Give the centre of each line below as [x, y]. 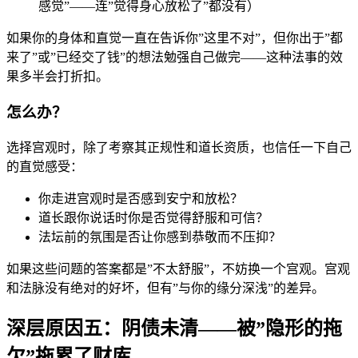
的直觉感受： [45, 166]
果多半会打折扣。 [58, 77]
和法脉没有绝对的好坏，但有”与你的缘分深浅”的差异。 [165, 288]
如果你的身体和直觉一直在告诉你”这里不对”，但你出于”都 [175, 38]
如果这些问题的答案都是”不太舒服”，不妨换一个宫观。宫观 [178, 268]
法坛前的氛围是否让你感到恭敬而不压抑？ [160, 237]
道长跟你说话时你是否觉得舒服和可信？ [153, 217]
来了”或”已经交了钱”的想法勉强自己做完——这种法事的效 [175, 58]
